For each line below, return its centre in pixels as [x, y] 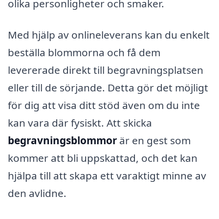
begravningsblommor [62, 140]
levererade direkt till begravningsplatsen [106, 70]
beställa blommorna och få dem [84, 52]
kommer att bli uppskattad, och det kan [103, 158]
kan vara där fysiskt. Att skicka [80, 122]
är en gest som [154, 140]
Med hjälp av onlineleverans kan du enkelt [109, 34]
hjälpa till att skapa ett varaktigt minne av [107, 175]
